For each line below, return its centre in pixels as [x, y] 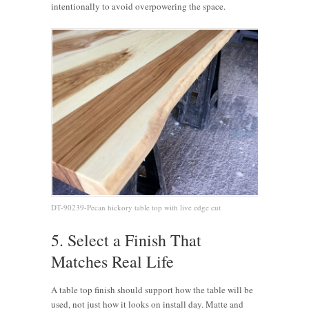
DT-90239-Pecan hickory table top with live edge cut [136, 207]
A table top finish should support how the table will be [152, 289]
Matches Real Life [112, 261]
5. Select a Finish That [126, 240]
